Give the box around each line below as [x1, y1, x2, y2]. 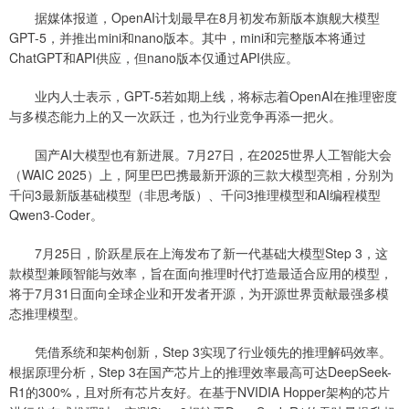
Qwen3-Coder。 [9, 205, 103, 225]
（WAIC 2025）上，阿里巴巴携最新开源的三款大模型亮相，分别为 [9, 165, 393, 184]
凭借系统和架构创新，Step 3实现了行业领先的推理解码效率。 [9, 342, 392, 362]
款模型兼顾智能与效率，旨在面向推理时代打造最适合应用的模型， [9, 264, 393, 283]
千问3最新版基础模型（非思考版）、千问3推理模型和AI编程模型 [9, 185, 381, 204]
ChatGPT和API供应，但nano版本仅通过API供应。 [9, 48, 299, 68]
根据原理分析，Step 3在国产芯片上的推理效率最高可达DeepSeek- [9, 362, 392, 382]
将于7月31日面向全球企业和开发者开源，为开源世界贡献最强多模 [9, 284, 389, 303]
